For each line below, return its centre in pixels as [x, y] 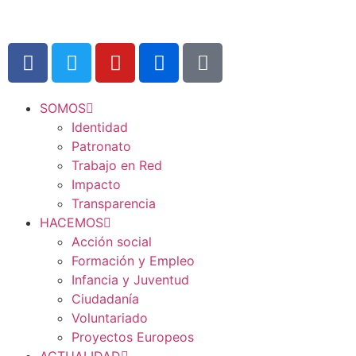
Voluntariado [110, 318]
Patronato [101, 146]
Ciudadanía [105, 299]
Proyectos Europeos [133, 337]
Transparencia [114, 203]
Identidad [100, 127]
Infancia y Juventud [130, 280]
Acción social [112, 242]
